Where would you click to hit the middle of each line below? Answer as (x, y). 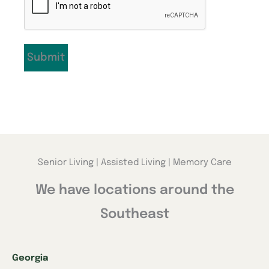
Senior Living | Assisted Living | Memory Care (134, 163)
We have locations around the (134, 191)
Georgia (30, 258)
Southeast (134, 215)
